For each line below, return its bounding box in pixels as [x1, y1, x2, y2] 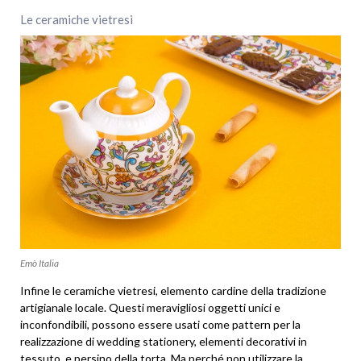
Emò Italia [20, 256, 59, 269]
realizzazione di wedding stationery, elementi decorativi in [20, 334, 307, 348]
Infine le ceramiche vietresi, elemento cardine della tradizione [20, 283, 326, 297]
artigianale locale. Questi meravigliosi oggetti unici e [20, 300, 280, 314]
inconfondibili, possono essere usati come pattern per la [20, 317, 301, 331]
